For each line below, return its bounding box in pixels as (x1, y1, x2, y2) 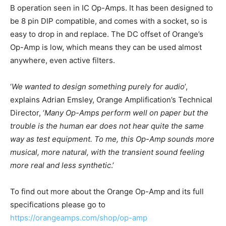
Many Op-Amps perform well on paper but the (44, 107, 208, 118)
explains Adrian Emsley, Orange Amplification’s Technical (10, 94, 212, 104)
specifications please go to (10, 199, 105, 209)
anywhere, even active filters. (10, 55, 115, 65)
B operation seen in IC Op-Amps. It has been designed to (10, 3, 213, 13)
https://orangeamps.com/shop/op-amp (10, 212, 147, 222)
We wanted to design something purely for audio (12, 81, 185, 91)
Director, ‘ (10, 107, 44, 118)
